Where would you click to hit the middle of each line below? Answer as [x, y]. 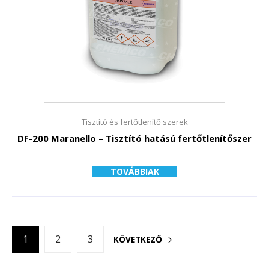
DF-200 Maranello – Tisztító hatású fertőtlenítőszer [134, 138]
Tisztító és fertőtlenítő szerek [134, 122]
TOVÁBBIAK [134, 171]
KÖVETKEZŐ [138, 239]
